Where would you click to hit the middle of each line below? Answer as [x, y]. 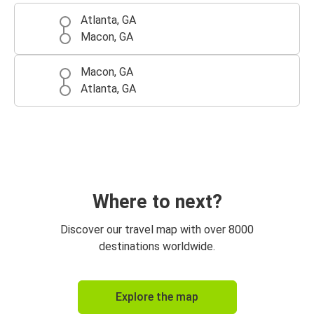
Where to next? [157, 202]
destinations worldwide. [157, 247]
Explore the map [157, 297]
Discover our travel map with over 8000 [157, 230]
